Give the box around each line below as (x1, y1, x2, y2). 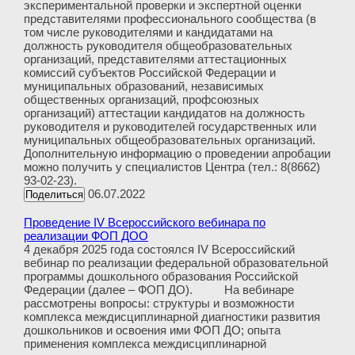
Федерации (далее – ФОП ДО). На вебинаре (24, 283, 294, 297)
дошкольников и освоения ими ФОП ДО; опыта (24, 323, 281, 338)
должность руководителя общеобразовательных (24, 39, 292, 53)
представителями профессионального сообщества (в (24, 12, 316, 26)
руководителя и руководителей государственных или (24, 120, 316, 134)
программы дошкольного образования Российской (24, 269, 298, 284)
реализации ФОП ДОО (24, 229, 148, 243)
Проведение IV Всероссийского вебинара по (24, 216, 265, 230)
